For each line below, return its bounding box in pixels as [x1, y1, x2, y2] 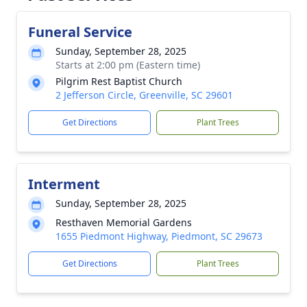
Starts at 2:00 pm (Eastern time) [56, 58, 200, 71]
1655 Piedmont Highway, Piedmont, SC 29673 [56, 230, 262, 243]
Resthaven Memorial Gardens [56, 216, 192, 229]
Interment [28, 175, 100, 193]
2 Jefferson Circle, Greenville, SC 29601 [56, 88, 233, 101]
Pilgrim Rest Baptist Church [56, 75, 182, 88]
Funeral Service [28, 23, 132, 41]
